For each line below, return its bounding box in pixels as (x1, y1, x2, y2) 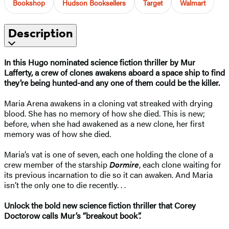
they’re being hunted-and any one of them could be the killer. (4, 76, 220, 88)
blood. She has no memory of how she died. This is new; (4, 107, 205, 119)
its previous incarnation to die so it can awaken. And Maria (4, 168, 213, 180)
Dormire (109, 158, 139, 170)
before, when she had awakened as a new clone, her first (4, 117, 204, 129)
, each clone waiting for (139, 158, 221, 170)
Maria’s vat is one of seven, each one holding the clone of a (4, 148, 213, 160)
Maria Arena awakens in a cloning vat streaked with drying (4, 97, 213, 109)
